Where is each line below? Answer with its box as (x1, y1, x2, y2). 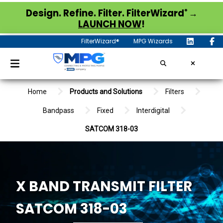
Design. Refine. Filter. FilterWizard (25, 6, 184, 19)
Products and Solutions (70, 88, 142, 96)
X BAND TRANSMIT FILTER (15, 177, 192, 197)
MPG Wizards (133, 37, 173, 46)
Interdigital (136, 106, 170, 114)
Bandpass (42, 106, 74, 114)
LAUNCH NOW (78, 17, 141, 30)
